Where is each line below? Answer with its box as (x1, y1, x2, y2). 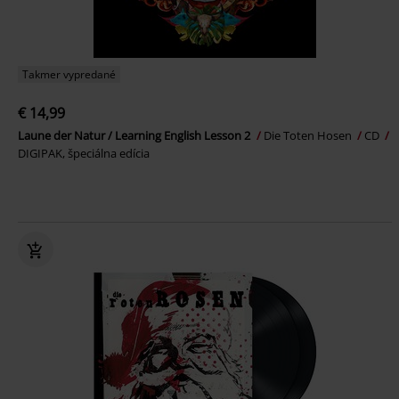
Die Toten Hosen (264, 126, 354, 143)
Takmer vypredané (22, 66, 116, 82)
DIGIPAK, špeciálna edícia (18, 144, 150, 161)
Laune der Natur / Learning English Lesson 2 (18, 126, 253, 143)
